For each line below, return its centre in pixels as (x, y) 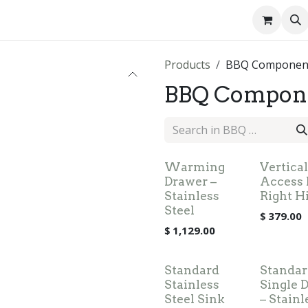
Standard (192, 270)
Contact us (91, 20)
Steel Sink (195, 299)
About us (29, 20)
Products (187, 65)
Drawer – (190, 181)
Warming (195, 167)
